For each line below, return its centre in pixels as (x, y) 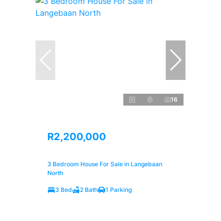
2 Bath (89, 189)
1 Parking (119, 189)
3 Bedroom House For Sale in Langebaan (105, 164)
